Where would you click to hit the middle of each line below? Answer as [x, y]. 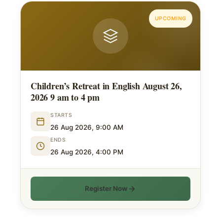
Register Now [106, 188]
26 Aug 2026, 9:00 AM [87, 127]
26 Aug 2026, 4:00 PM [87, 152]
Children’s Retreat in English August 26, [106, 86]
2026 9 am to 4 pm [65, 97]
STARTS [61, 115]
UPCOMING [170, 18]
